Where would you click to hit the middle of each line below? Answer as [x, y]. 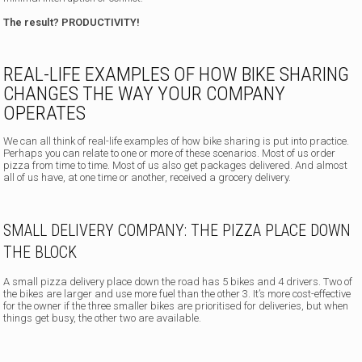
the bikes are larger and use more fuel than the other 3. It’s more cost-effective [177, 293]
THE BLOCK [40, 252]
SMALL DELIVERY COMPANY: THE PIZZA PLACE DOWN [177, 230]
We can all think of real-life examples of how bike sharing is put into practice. [177, 141]
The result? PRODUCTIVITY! [72, 22]
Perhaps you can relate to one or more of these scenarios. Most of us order [170, 153]
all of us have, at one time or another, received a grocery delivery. [147, 177]
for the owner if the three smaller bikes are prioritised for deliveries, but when [176, 305]
